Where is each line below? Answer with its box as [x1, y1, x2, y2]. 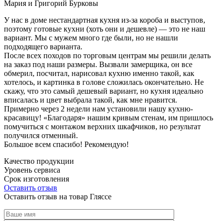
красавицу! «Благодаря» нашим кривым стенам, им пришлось [4, 113, 213, 122]
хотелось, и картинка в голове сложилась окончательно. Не [4, 77, 204, 86]
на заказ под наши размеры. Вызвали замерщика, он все [4, 60, 192, 69]
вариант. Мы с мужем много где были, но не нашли [4, 33, 178, 42]
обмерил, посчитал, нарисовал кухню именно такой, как [4, 69, 194, 77]
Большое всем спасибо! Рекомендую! [4, 140, 129, 148]
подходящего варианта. [4, 42, 82, 51]
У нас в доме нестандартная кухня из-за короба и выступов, [4, 15, 205, 24]
